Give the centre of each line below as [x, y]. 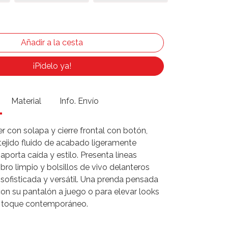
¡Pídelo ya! [52, 66]
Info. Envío [79, 101]
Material [26, 101]
